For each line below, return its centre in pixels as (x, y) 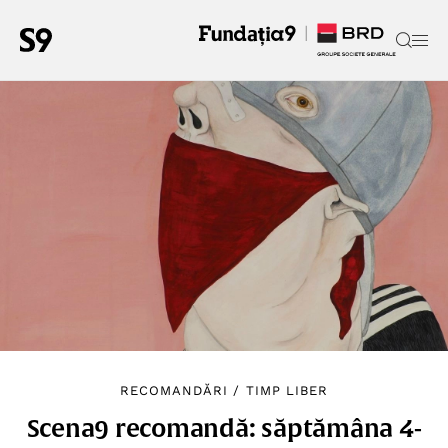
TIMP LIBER (286, 391)
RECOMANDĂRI (174, 391)
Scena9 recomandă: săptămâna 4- (224, 428)
